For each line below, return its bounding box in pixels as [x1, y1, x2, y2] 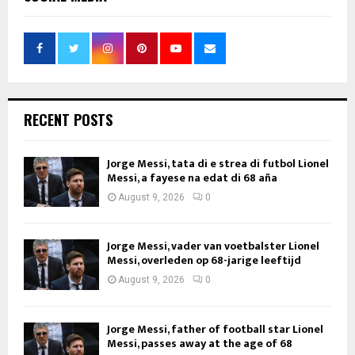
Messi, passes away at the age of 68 [107, 334, 292, 353]
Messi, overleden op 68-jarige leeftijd [107, 251, 301, 270]
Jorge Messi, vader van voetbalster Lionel [107, 237, 319, 256]
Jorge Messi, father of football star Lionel [107, 319, 323, 338]
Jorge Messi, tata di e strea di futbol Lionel [107, 155, 329, 173]
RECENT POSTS [24, 109, 113, 130]
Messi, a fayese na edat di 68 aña [107, 169, 277, 187]
